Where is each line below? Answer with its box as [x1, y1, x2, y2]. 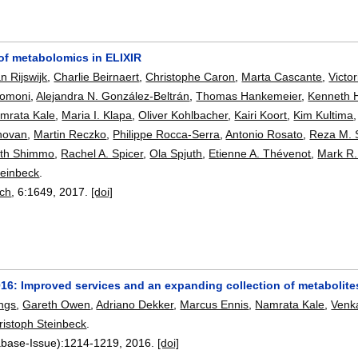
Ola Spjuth [149, 146, 203, 160]
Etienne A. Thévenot [209, 146, 312, 160]
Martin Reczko [34, 127, 107, 141]
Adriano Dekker [96, 298, 174, 312]
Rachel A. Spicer [61, 146, 144, 160]
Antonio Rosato [225, 127, 304, 141]
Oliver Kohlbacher [138, 108, 229, 121]
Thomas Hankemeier [196, 89, 302, 102]
